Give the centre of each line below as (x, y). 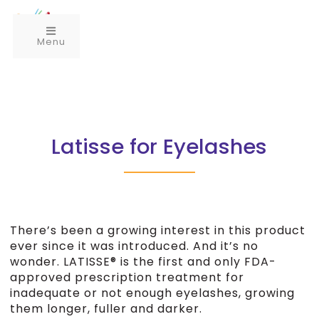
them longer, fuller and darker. (106, 309)
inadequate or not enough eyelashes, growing (152, 293)
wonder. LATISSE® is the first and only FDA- (143, 262)
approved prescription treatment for (127, 277)
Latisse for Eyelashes (159, 147)
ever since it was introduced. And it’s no (134, 246)
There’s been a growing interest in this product (157, 230)
